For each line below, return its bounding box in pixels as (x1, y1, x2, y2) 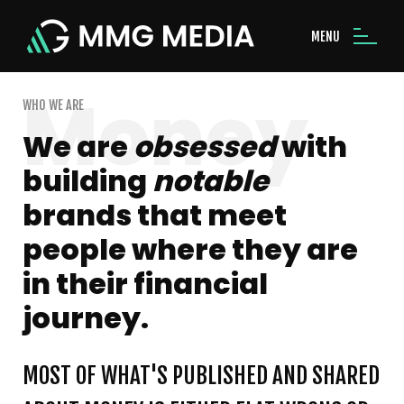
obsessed (133, 126, 276, 167)
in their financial (23, 263, 268, 304)
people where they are (23, 229, 358, 270)
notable (152, 161, 269, 201)
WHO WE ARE (23, 97, 84, 113)
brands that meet (23, 195, 287, 235)
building (23, 161, 152, 201)
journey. (23, 298, 149, 338)
